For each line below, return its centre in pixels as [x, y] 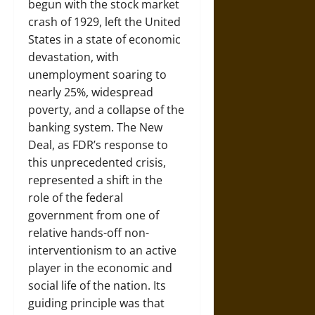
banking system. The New [95, 127]
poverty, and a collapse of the [106, 110]
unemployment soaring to [97, 75]
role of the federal [76, 198]
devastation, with [73, 57]
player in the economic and [100, 268]
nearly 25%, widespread [91, 92]
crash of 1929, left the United [104, 22]
